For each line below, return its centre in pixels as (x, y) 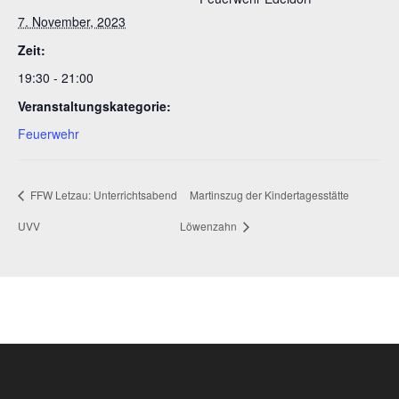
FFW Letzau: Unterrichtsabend (102, 194)
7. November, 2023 (72, 21)
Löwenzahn (209, 226)
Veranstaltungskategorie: (94, 106)
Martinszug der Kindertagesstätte (269, 194)
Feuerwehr (49, 133)
